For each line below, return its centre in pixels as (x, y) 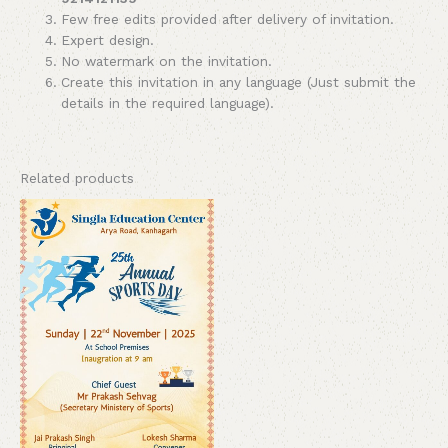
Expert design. (108, 39)
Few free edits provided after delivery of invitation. (228, 18)
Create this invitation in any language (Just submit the (239, 81)
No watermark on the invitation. (167, 60)
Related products (77, 178)
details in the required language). (168, 102)
